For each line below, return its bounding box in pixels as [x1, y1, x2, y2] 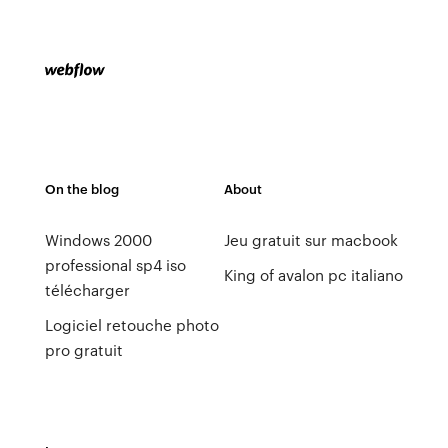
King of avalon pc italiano [223, 264, 403, 286]
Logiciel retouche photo [44, 314, 219, 336]
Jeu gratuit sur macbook [223, 229, 398, 251]
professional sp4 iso [44, 254, 186, 276]
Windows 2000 [44, 229, 152, 251]
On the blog [44, 179, 119, 198]
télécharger [44, 279, 130, 301]
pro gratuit [44, 339, 123, 361]
